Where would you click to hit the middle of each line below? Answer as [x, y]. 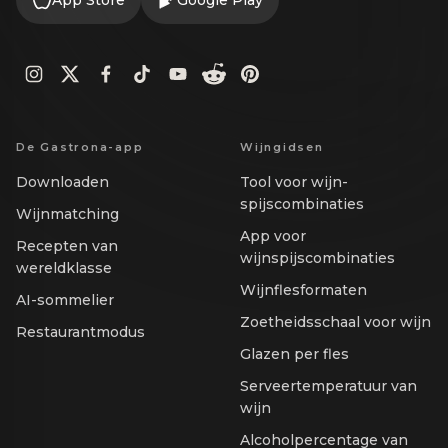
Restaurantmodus [80, 332]
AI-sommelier [65, 300]
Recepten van [67, 246]
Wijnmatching [67, 214]
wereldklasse [64, 268]
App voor [273, 236]
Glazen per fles [294, 354]
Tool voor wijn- [294, 182]
